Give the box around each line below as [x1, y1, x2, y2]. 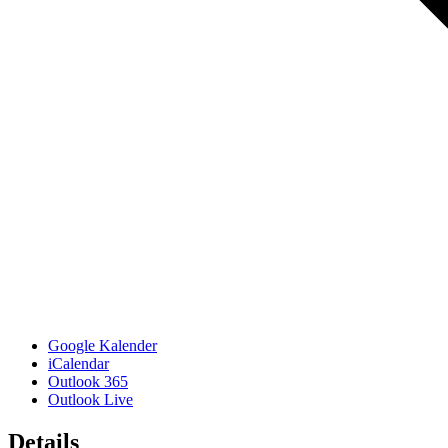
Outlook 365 [48, 372, 128, 390]
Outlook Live [48, 390, 133, 408]
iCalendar [48, 354, 109, 372]
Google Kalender [48, 336, 157, 354]
